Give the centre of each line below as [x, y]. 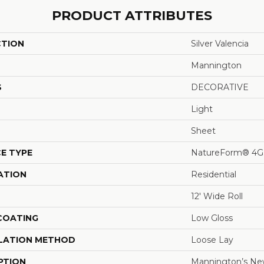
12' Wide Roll [217, 196]
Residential [214, 174]
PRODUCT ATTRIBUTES [132, 15]
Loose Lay [212, 240]
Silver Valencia [220, 43]
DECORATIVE [220, 87]
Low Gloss [212, 218]
